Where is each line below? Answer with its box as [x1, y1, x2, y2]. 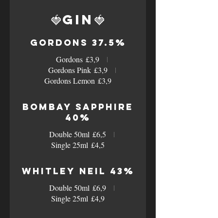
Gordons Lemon [44, 75, 95, 86]
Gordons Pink [48, 65, 91, 75]
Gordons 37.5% [30, 37, 126, 48]
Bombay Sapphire [22, 101, 133, 112]
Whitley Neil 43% [21, 165, 134, 177]
